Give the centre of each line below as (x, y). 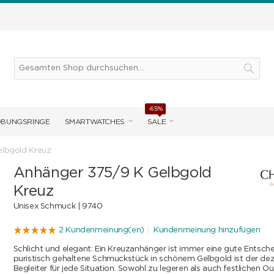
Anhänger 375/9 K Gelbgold (112, 173)
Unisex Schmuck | (47, 206)
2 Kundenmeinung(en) (102, 231)
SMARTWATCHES (94, 122)
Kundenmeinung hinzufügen (207, 231)
